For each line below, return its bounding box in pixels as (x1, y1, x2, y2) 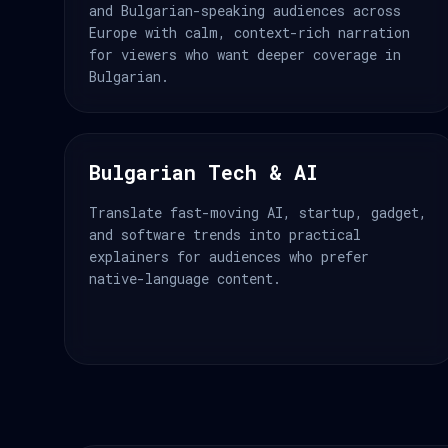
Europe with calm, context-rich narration (89, 23, 410, 42)
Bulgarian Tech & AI (89, 159, 318, 185)
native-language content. (89, 269, 281, 288)
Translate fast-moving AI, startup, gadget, (89, 203, 427, 222)
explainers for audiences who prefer (89, 247, 369, 266)
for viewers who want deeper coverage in (89, 45, 401, 64)
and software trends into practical (89, 225, 361, 244)
